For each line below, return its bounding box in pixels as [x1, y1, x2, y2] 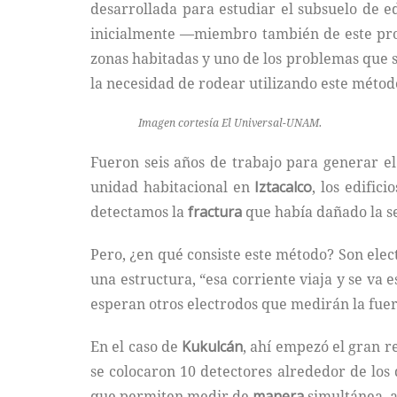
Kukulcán [182, 336, 244, 356]
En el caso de [90, 336, 183, 356]
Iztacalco [254, 176, 313, 197]
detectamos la [90, 201, 188, 222]
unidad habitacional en [90, 176, 255, 197]
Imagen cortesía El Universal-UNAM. [137, 114, 322, 130]
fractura [188, 201, 242, 222]
